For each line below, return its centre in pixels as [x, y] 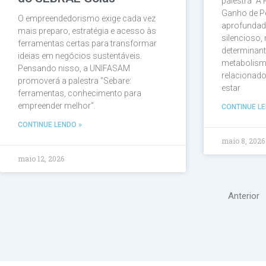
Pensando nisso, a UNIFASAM [74, 69]
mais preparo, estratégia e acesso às [87, 31]
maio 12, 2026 [41, 159]
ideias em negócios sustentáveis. [80, 56]
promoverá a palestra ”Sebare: [75, 81]
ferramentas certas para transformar [87, 44]
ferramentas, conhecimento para [80, 94]
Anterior [244, 196]
